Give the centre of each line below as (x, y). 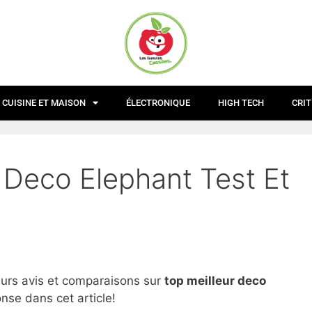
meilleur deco (225, 281)
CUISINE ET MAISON (44, 102)
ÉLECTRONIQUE (158, 102)
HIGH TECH (241, 102)
